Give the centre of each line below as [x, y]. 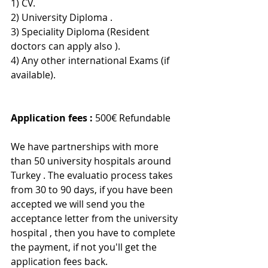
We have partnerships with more [86, 147]
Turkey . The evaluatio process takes [93, 176]
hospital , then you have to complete [94, 233]
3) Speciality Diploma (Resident [81, 32]
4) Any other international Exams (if [91, 61]
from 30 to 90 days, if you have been [93, 190]
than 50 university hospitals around [92, 161]
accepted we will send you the [79, 204]
